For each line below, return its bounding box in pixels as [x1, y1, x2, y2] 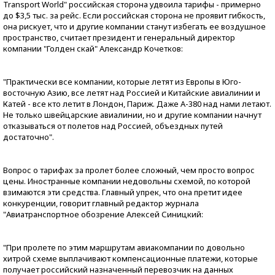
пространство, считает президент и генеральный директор [3, 32, 235, 43]
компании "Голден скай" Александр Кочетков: [3, 43, 183, 54]
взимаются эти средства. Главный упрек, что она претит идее [3, 187, 242, 198]
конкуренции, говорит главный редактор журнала [3, 198, 199, 209]
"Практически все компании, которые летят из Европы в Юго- [3, 76, 241, 87]
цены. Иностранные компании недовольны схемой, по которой [3, 176, 250, 187]
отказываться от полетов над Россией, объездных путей [3, 120, 223, 131]
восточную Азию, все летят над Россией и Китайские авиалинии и [3, 87, 260, 98]
